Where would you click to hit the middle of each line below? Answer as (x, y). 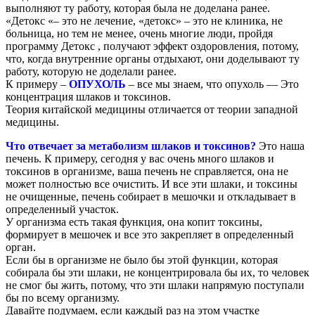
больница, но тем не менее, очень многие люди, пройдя (139, 33)
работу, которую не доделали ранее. (91, 71)
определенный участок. (62, 209)
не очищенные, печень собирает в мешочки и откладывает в (151, 196)
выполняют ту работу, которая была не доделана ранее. (138, 8)
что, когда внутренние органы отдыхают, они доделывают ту (153, 58)
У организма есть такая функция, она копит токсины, (134, 221)
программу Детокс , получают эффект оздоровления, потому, (152, 46)
